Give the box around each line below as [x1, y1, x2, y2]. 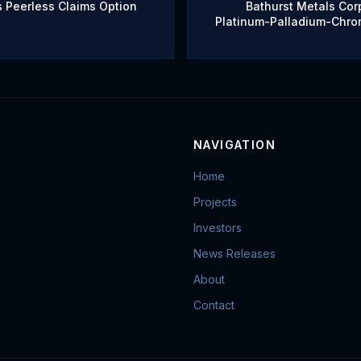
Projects [193, 195, 237, 209]
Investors [193, 221, 242, 234]
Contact [193, 298, 234, 312]
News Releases [193, 247, 276, 260]
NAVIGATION [193, 138, 276, 151]
